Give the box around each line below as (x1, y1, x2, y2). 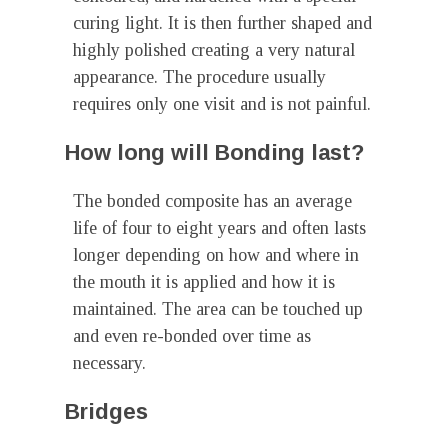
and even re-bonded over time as (73, 326, 311, 346)
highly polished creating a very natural (73, 40, 355, 60)
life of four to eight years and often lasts (73, 218, 366, 238)
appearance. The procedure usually (73, 67, 326, 87)
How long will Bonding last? (65, 140, 364, 165)
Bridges (65, 399, 148, 424)
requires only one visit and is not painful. (73, 94, 371, 114)
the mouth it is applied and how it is (73, 272, 335, 292)
